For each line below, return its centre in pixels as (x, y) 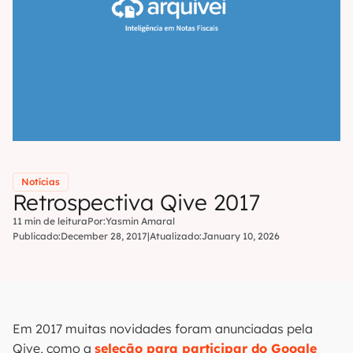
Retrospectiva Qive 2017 (136, 202)
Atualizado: (176, 236)
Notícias (41, 182)
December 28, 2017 (104, 236)
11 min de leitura (50, 221)
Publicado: (37, 236)
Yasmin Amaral (140, 221)
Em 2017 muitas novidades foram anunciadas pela (163, 329)
